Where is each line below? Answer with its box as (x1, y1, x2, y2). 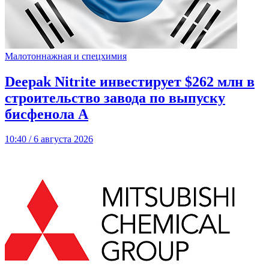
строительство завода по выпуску (5, 89, 225, 106)
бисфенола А (5, 106, 88, 122)
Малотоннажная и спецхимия (5, 50, 127, 61)
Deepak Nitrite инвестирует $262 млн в (5, 73, 255, 89)
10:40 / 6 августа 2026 (5, 134, 93, 145)
